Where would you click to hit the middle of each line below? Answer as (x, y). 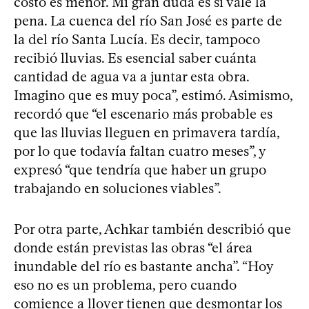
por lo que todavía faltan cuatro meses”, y (140, 151)
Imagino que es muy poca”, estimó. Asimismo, (153, 95)
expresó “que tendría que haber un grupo (140, 169)
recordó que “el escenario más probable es (143, 113)
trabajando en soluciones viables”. (118, 188)
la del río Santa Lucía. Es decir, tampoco (137, 39)
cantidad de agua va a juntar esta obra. (131, 76)
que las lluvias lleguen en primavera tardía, (147, 132)
